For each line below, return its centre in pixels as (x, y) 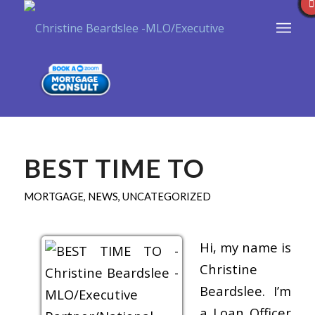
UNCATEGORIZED (166, 196)
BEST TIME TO (114, 168)
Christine (228, 269)
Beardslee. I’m (245, 290)
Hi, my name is (245, 247)
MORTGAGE (53, 196)
